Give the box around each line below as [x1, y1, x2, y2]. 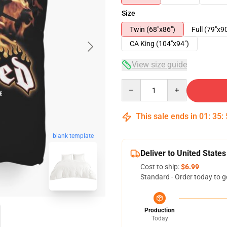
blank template [52, 132, 94, 140]
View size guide [132, 60, 187, 69]
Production [144, 207, 175, 214]
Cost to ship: [140, 163, 181, 171]
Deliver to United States [140, 148, 226, 158]
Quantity [121, 80, 149, 88]
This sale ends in [134, 111, 199, 121]
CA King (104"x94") [130, 40, 189, 48]
